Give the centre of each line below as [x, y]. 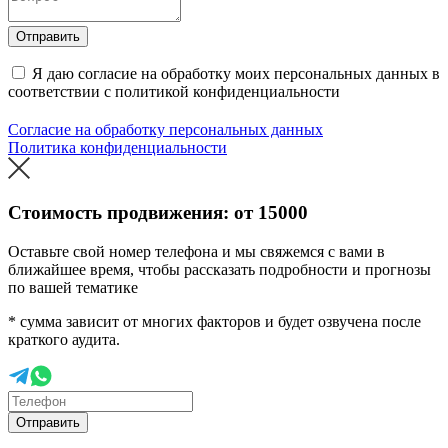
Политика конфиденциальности [117, 148]
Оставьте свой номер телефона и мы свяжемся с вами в [196, 251]
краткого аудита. [64, 339]
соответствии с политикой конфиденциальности [174, 92]
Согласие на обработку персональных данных [165, 130]
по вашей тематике [73, 287]
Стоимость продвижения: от [133, 212]
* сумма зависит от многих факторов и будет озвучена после [214, 321]
